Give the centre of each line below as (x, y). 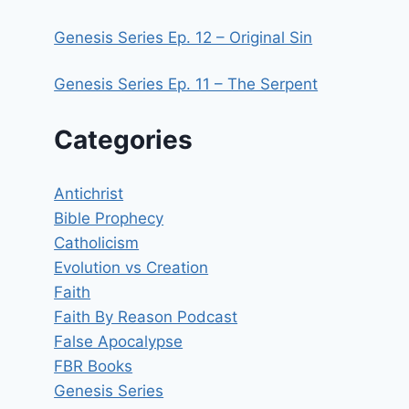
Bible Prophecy (109, 219)
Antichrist (89, 194)
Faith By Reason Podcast (146, 317)
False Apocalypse (119, 342)
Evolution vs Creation (131, 268)
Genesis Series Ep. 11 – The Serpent (186, 84)
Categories (124, 139)
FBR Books (94, 367)
